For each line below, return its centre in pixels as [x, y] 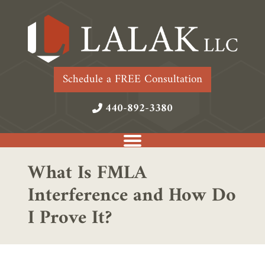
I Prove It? [70, 218]
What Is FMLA [88, 173]
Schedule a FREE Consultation [132, 79]
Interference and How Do [132, 196]
